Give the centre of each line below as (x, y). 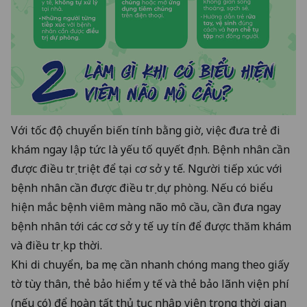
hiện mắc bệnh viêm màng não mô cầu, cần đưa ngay (146, 207)
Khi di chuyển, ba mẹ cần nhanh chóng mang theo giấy (150, 265)
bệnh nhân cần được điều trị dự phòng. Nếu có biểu (142, 188)
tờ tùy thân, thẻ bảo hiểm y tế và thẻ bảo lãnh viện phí (150, 284)
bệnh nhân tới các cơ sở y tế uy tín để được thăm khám (151, 226)
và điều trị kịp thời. (57, 246)
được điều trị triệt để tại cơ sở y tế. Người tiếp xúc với (147, 169)
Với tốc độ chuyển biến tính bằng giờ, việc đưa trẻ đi (146, 131)
